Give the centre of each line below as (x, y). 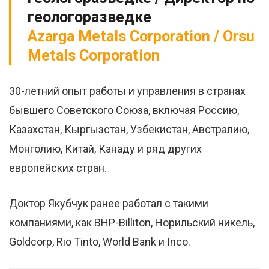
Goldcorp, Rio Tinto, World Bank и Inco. (100, 242)
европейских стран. (58, 168)
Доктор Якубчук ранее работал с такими (109, 204)
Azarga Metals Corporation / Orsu (141, 37)
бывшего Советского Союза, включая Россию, (124, 110)
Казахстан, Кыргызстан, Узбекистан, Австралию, (129, 130)
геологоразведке (89, 17)
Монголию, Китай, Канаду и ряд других (105, 149)
